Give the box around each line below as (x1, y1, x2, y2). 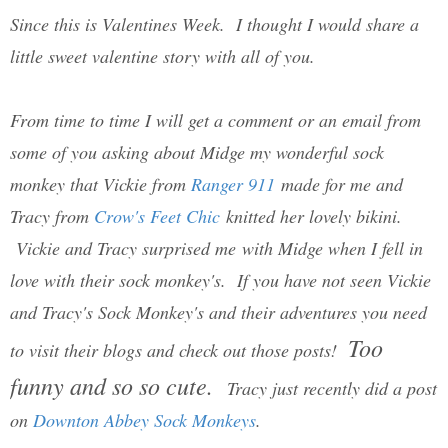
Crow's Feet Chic (94, 204, 220, 229)
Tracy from (10, 204, 94, 229)
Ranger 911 (191, 172, 275, 197)
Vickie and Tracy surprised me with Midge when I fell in (10, 236, 423, 261)
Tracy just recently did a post (227, 376, 437, 401)
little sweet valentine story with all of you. (10, 44, 315, 69)
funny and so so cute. (10, 369, 227, 402)
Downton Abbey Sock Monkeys (33, 408, 256, 433)
